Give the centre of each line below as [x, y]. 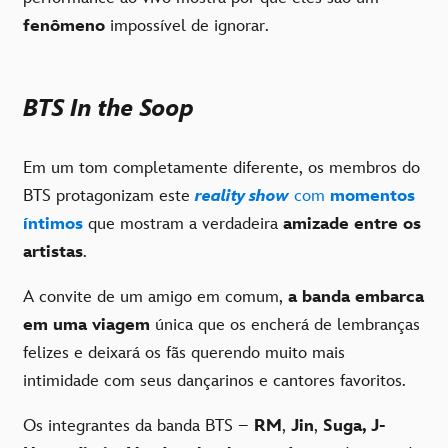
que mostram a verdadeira [185, 224]
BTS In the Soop [108, 108]
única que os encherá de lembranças [287, 325]
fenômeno [64, 25]
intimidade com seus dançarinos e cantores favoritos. [219, 381]
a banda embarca [356, 297]
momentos [372, 196]
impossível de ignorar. [187, 25]
